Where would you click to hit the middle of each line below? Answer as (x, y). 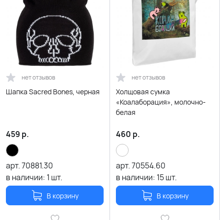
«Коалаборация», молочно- (161, 102)
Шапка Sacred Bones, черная (53, 92)
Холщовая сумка (143, 92)
